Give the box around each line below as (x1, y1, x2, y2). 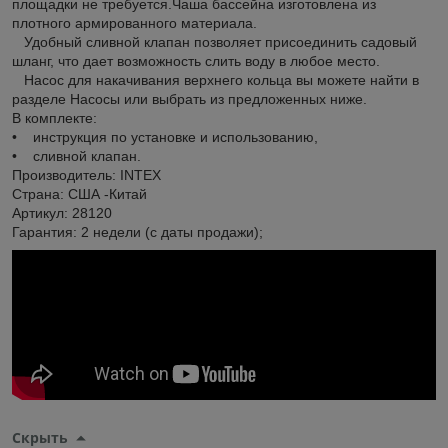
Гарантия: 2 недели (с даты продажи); (12, 223, 263, 240)
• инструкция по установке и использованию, (12, 128, 318, 145)
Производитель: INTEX (12, 166, 161, 183)
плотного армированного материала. (12, 14, 257, 31)
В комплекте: (12, 109, 97, 126)
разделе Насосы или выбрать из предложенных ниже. (12, 90, 367, 107)
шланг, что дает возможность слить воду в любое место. (12, 52, 380, 69)
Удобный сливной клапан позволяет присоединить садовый (12, 33, 417, 50)
